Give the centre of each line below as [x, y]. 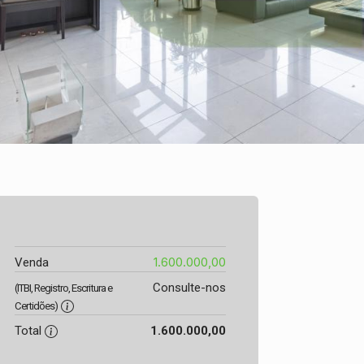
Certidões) [36, 306]
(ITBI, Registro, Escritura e [63, 288]
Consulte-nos [189, 288]
